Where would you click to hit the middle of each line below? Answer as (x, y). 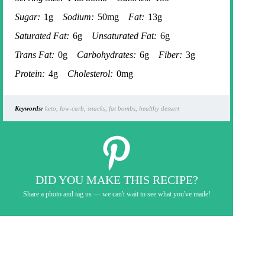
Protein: (30, 74)
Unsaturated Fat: (124, 36)
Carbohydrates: (106, 55)
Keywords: (29, 109)
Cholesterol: (90, 74)
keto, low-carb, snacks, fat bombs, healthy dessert (111, 109)
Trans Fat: (35, 55)
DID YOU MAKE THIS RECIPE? (117, 180)
